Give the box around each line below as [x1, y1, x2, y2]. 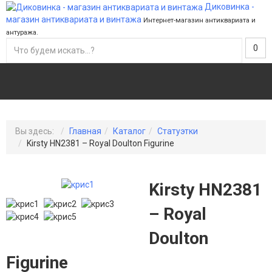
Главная [69, 126, 101, 137]
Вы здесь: [15, 126, 58, 137]
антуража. [6, 29, 38, 37]
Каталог [113, 126, 146, 137]
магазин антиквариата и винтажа [6, 15, 141, 25]
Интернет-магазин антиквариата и [143, 16, 256, 25]
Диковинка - [205, 2, 254, 12]
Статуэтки [157, 126, 198, 137]
